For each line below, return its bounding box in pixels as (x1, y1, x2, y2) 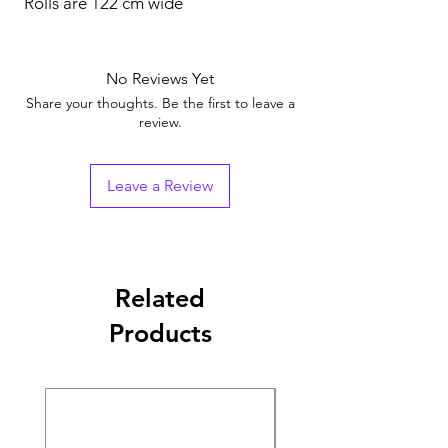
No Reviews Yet (106, 68, 214, 88)
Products (108, 317, 212, 348)
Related (115, 282, 205, 313)
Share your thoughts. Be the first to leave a (25, 93, 295, 112)
